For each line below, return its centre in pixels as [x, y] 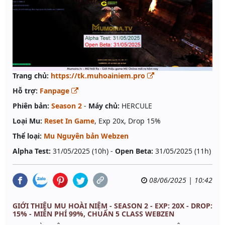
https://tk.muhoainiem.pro [99, 76]
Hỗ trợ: [25, 91]
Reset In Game [69, 121]
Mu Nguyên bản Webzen [86, 136]
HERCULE [136, 106]
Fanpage [55, 91]
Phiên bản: [31, 106]
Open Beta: [134, 151]
